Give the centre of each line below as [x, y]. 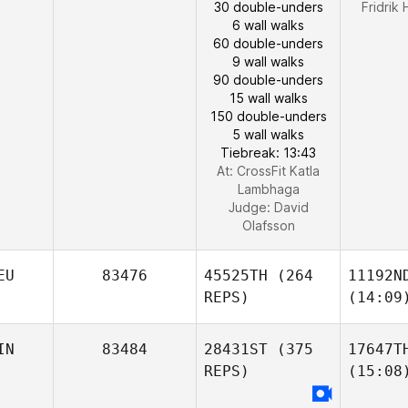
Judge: [251, 207]
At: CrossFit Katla [268, 171]
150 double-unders [268, 116]
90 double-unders [268, 80]
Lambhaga [268, 189]
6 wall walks [268, 25]
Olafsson [268, 225]
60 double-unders [268, 43]
